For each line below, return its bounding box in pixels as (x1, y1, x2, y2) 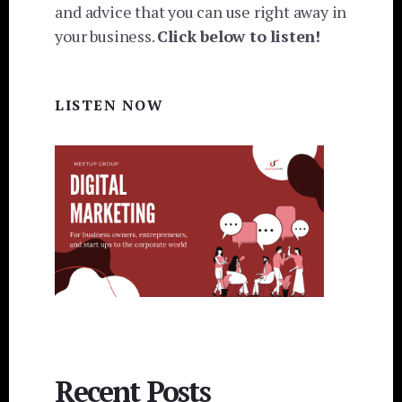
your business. (55, 25, 158, 48)
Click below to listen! (157, 25, 321, 48)
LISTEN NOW (55, 95, 164, 116)
